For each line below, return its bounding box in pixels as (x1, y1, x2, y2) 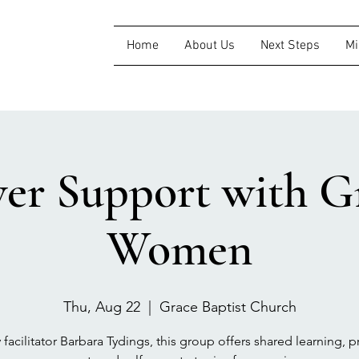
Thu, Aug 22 (63, 298, 140, 316)
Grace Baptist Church (159, 298, 296, 316)
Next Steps (260, 38, 320, 54)
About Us (184, 38, 235, 54)
